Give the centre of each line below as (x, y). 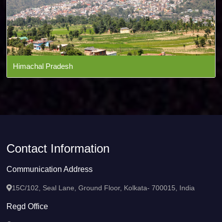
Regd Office (28, 206)
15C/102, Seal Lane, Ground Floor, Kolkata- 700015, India (103, 188)
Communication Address (50, 169)
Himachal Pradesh (43, 66)
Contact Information (58, 148)
